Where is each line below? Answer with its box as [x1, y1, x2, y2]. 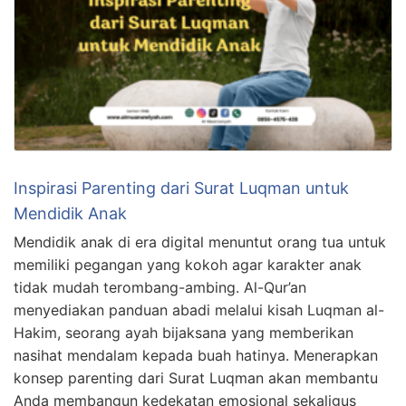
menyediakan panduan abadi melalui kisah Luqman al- [14, 300, 384, 319]
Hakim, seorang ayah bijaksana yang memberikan [14, 323, 353, 342]
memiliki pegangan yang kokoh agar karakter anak [14, 255, 362, 274]
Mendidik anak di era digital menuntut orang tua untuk [14, 232, 386, 251]
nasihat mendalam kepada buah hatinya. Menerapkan [14, 345, 378, 364]
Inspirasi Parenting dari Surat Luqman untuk [14, 178, 349, 198]
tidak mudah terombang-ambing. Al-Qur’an [14, 277, 306, 296]
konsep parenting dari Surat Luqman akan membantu [14, 368, 378, 387]
